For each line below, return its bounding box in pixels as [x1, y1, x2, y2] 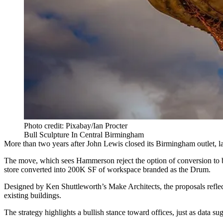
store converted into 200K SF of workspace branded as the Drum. [4, 165, 211, 174]
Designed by [4, 182, 46, 191]
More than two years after [4, 139, 87, 148]
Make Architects [109, 182, 160, 191]
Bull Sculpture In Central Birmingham [24, 130, 144, 139]
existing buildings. [4, 191, 61, 200]
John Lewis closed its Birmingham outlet [87, 139, 215, 148]
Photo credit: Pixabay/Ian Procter [24, 121, 127, 130]
